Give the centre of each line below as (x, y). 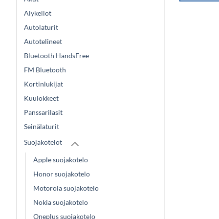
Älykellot (38, 13)
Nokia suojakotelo (61, 202)
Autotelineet (43, 41)
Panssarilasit (43, 112)
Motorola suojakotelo (66, 188)
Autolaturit (41, 27)
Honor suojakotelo (62, 174)
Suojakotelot (43, 142)
